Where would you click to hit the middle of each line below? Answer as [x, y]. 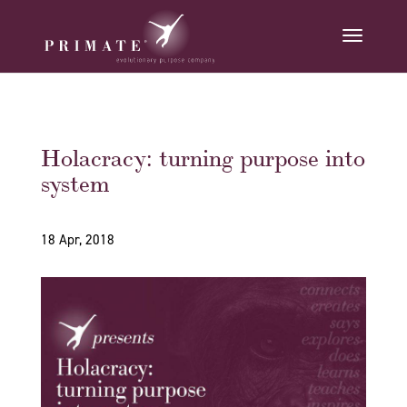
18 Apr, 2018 [77, 240]
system [75, 182]
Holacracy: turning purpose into [203, 156]
